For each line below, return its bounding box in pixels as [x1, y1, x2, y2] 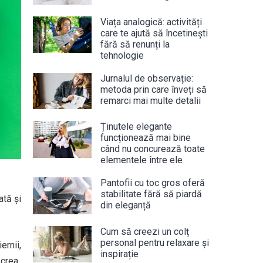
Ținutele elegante [100, 121, 172, 132]
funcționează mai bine [100, 132, 191, 143]
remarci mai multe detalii [100, 95, 201, 106]
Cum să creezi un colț [100, 225, 189, 237]
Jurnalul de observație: [100, 72, 193, 84]
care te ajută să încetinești [100, 27, 208, 39]
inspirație [100, 248, 139, 259]
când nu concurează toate [100, 143, 205, 154]
